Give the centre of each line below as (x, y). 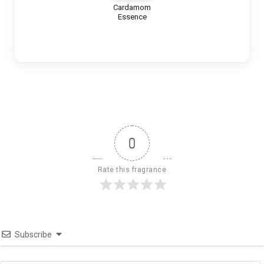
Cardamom (132, 8)
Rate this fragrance (132, 170)
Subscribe (33, 235)
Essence (132, 17)
